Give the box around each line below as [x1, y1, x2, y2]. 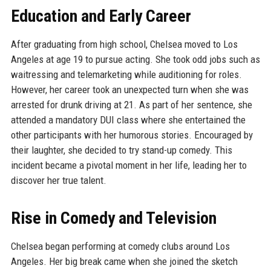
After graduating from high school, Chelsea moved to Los [10, 38, 238, 50]
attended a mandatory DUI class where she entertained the [10, 113, 246, 126]
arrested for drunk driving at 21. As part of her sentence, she [10, 98, 252, 111]
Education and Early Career [10, 5, 191, 26]
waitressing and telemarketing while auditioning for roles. [10, 68, 242, 80]
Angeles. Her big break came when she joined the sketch [10, 255, 238, 267]
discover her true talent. [10, 174, 106, 186]
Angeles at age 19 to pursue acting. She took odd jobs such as [10, 53, 260, 65]
